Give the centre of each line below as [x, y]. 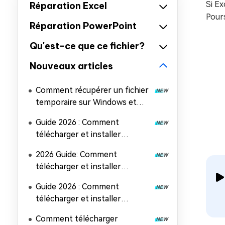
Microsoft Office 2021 [76, 211]
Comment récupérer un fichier [92, 90]
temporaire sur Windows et [86, 102]
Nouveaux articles [71, 66]
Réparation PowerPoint [83, 26]
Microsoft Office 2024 [76, 146]
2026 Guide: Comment [76, 154]
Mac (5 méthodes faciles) [82, 114]
